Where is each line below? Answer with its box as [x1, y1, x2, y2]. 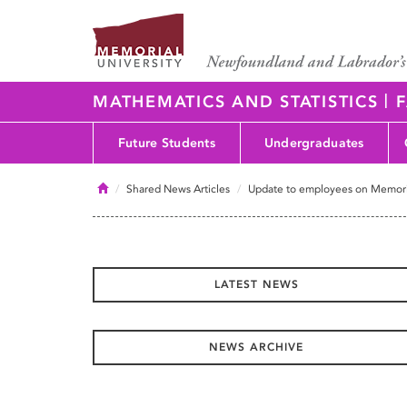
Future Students [117, 134, 216, 151]
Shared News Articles [126, 183, 230, 195]
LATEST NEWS [213, 278, 299, 291]
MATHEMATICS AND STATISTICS [93, 92, 385, 112]
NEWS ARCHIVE [209, 341, 303, 353]
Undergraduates [263, 134, 364, 151]
